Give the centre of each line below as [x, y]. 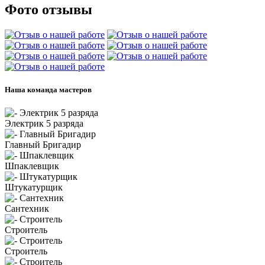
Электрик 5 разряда [44, 123]
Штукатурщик [34, 187]
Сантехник [27, 208]
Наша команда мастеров [48, 89]
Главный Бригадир [43, 144]
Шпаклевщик [32, 166]
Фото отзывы [49, 9]
